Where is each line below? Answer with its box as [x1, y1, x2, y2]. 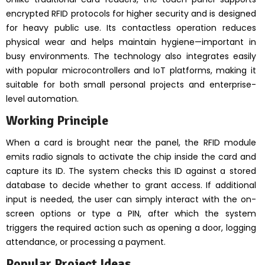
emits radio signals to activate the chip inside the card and [6, 150, 256, 163]
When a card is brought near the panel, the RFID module [6, 136, 256, 148]
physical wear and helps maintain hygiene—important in [6, 35, 256, 48]
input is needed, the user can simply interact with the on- [6, 193, 256, 205]
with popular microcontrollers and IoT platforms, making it [6, 64, 256, 76]
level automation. [6, 92, 79, 105]
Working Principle [6, 112, 108, 128]
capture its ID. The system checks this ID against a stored [6, 164, 256, 177]
